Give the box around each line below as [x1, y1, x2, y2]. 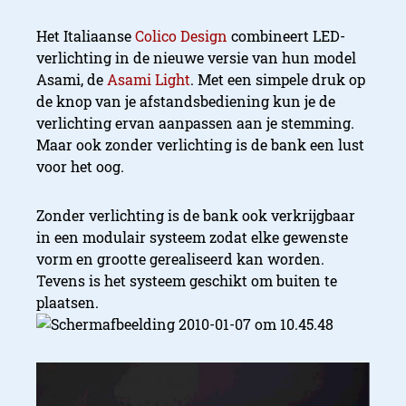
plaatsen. [36, 292, 99, 312]
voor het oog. [36, 156, 124, 176]
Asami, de [36, 69, 107, 89]
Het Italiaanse [36, 25, 135, 45]
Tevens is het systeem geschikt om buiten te [36, 270, 337, 290]
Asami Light [107, 69, 190, 89]
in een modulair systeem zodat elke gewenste [36, 227, 348, 246]
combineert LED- [227, 25, 345, 45]
